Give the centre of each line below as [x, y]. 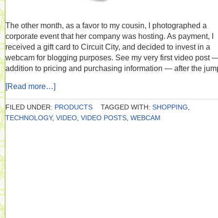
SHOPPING [170, 107]
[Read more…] [30, 86]
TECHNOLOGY [29, 118]
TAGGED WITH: [127, 107]
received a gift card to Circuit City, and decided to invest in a [108, 47]
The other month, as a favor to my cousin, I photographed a [106, 25]
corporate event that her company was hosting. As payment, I [109, 36]
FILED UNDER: [30, 107]
